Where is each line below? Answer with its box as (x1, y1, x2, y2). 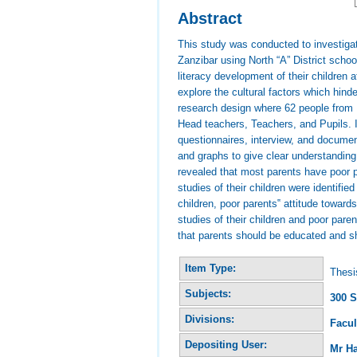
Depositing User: (185, 338, 268, 351)
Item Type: (185, 261, 237, 274)
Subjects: (185, 287, 232, 300)
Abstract (178, 9, 243, 27)
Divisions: (185, 312, 235, 325)
